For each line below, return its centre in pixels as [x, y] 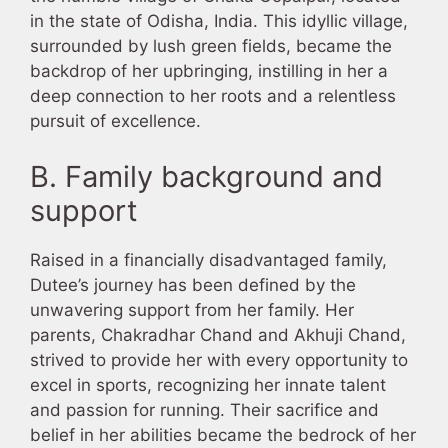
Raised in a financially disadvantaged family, [208, 259]
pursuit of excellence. [115, 121]
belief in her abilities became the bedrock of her [223, 434]
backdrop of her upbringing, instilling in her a [209, 71]
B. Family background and [206, 176]
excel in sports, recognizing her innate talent [208, 384]
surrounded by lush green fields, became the [211, 46]
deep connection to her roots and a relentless [213, 96]
